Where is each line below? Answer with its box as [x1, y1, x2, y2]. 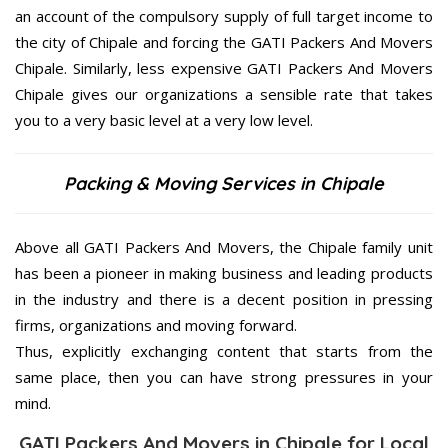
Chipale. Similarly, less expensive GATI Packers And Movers [15, 58, 433, 79]
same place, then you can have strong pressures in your [15, 367, 433, 388]
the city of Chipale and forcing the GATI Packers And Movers [15, 32, 433, 53]
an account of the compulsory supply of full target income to [15, 6, 433, 27]
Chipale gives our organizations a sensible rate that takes [15, 84, 433, 105]
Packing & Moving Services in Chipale [64, 172, 384, 196]
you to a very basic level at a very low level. [15, 110, 313, 131]
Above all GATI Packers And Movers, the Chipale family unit [15, 237, 433, 258]
